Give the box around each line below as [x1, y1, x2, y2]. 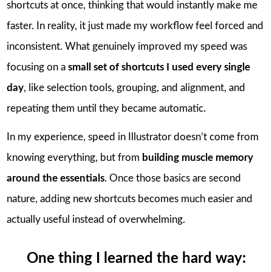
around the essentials [6, 172, 104, 183]
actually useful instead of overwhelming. [6, 214, 185, 225]
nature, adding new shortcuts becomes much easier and [6, 193, 253, 204]
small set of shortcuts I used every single [67, 61, 250, 72]
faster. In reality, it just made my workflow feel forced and [6, 20, 263, 31]
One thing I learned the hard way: [26, 251, 246, 267]
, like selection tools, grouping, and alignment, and [23, 82, 245, 93]
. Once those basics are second [104, 172, 241, 183]
